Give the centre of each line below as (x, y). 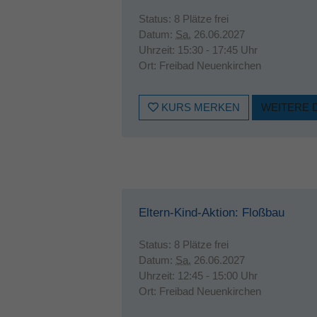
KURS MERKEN (199, 107)
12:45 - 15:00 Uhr (218, 276)
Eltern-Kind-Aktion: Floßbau (212, 213)
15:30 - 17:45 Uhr (218, 50)
